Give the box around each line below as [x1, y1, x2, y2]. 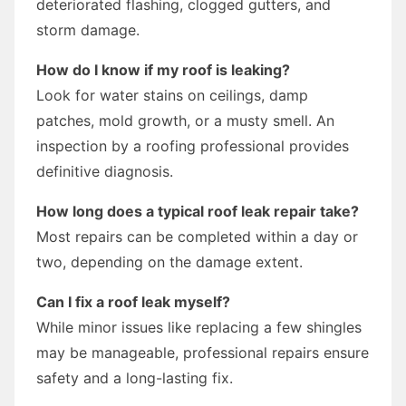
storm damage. [36, 20, 140, 39]
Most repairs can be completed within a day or [36, 227, 358, 246]
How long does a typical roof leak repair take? [36, 201, 359, 220]
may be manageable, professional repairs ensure [36, 343, 369, 362]
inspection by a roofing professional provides [36, 136, 349, 155]
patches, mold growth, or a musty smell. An [36, 111, 334, 130]
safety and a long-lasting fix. [36, 368, 233, 387]
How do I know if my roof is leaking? [36, 60, 290, 79]
